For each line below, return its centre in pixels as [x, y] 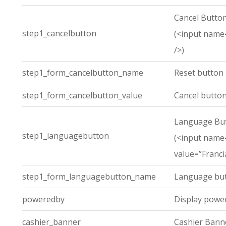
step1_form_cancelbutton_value [82, 95]
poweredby [43, 199]
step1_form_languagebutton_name [89, 177]
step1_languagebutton [66, 136]
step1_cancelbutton [59, 33]
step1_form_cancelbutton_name [83, 73]
